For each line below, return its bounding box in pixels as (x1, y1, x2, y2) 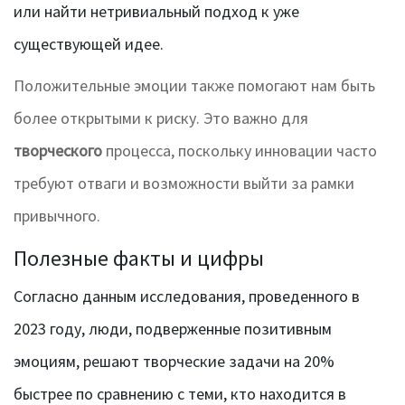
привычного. (14, 205, 100, 227)
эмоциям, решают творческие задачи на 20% (14, 351, 334, 372)
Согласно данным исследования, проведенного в (14, 286, 360, 307)
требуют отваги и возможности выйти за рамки (14, 173, 354, 194)
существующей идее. (14, 33, 164, 55)
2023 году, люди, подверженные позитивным (14, 318, 332, 340)
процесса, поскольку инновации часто (102, 140, 377, 162)
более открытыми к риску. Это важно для (14, 108, 308, 129)
